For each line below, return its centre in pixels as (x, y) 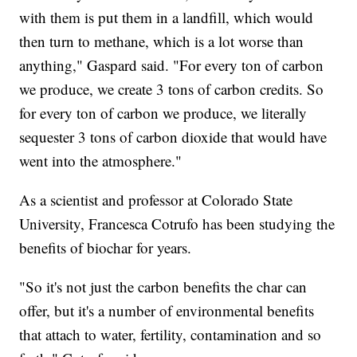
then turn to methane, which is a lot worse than (162, 41)
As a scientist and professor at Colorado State (156, 199)
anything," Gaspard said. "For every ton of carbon (172, 65)
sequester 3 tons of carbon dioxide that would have (173, 136)
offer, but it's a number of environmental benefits (167, 310)
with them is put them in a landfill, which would (167, 17)
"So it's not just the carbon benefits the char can (163, 286)
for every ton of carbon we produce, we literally (163, 112)
